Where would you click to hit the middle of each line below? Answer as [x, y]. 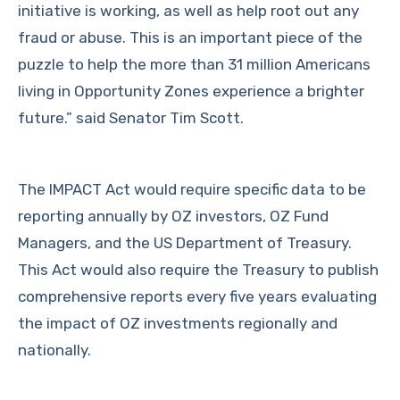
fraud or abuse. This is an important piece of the [190, 37]
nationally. [54, 350]
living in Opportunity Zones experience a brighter [191, 91]
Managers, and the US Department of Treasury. [185, 243]
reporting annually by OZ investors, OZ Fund [173, 216]
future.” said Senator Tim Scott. [131, 118]
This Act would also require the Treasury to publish [198, 270]
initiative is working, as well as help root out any [188, 11]
